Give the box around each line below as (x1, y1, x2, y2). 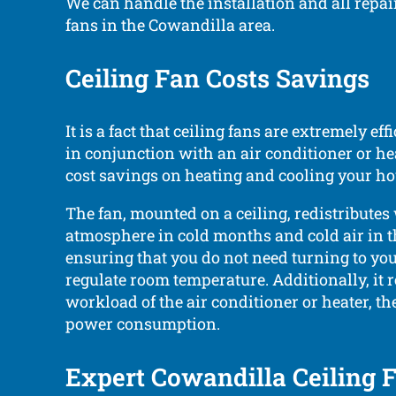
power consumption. (65, 313, 220, 335)
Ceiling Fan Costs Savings (65, 62, 369, 95)
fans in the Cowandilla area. (65, 14, 275, 36)
